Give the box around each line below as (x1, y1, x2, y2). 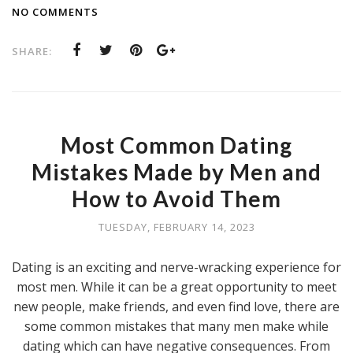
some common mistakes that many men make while (24, 318, 329, 336)
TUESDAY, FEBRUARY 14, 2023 (98, 220, 255, 235)
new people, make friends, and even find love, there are (13, 298, 340, 316)
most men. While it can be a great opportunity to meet (17, 278, 336, 296)
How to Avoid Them (72, 185, 281, 213)
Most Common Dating (61, 132, 292, 159)
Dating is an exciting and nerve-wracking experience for (12, 258, 341, 277)
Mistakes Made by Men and (32, 158, 321, 186)
